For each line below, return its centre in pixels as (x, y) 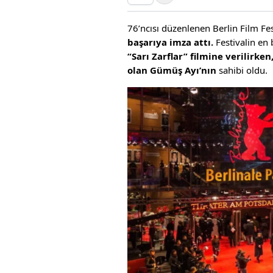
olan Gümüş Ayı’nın (172, 70)
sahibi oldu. (242, 70)
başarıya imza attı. (172, 42)
